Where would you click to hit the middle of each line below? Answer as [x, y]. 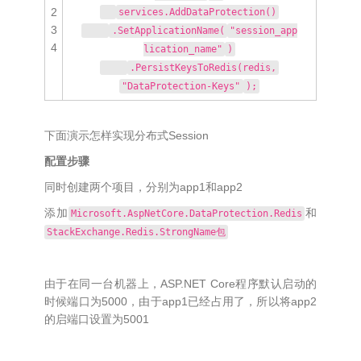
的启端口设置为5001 [97, 319]
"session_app [263, 31]
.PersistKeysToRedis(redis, [203, 68]
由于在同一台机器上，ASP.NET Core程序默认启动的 [180, 284]
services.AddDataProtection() [198, 12]
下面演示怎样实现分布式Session [127, 135]
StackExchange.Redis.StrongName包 [137, 232]
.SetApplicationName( [168, 31]
